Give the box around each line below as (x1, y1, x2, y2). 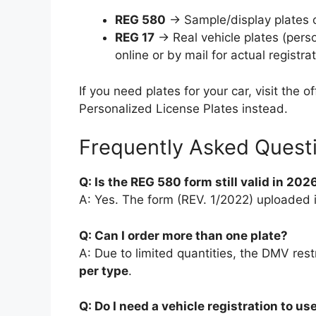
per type (79, 263, 128, 278)
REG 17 (115, 30, 154, 44)
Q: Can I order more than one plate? (79, 228, 288, 243)
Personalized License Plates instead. (79, 101, 288, 116)
